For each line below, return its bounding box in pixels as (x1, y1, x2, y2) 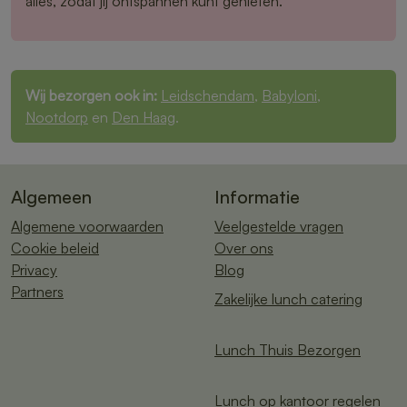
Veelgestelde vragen (214, 217, 343, 236)
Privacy (11, 261, 57, 280)
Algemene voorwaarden (11, 217, 164, 236)
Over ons (214, 239, 273, 258)
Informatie (214, 185, 300, 209)
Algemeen (11, 185, 92, 209)
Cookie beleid (11, 239, 99, 258)
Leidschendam (161, 86, 254, 105)
